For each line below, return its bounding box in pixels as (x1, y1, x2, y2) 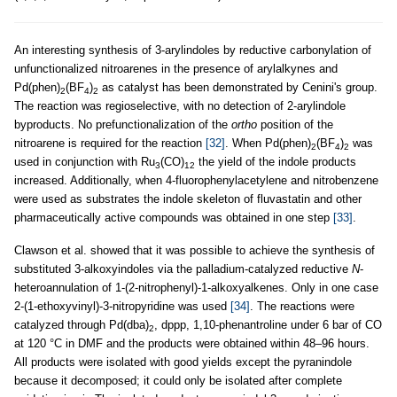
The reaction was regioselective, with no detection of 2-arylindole (14, 99, 346, 113)
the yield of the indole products (195, 155, 356, 169)
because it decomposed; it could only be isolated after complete (14, 374, 342, 388)
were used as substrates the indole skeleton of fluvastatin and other (14, 192, 362, 206)
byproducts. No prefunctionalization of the (14, 118, 231, 132)
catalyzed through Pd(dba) (14, 318, 149, 332)
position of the (257, 118, 333, 132)
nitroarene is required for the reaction (14, 136, 206, 151)
